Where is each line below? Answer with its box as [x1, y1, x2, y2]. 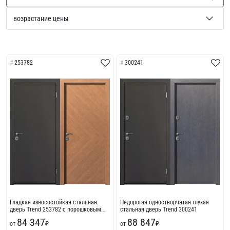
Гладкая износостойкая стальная [10, 198, 97, 206]
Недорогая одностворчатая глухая [120, 198, 209, 206]
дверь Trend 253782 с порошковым [10, 205, 101, 213]
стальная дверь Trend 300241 [120, 205, 197, 213]
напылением [10, 213, 43, 220]
